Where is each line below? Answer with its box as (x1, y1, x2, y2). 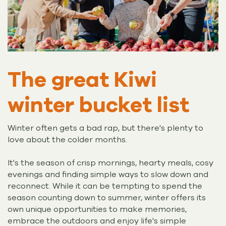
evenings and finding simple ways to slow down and (8, 168, 208, 180)
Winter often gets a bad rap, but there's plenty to (8, 122, 203, 134)
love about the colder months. (8, 134, 129, 145)
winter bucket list (8, 91, 189, 120)
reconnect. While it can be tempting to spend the (8, 180, 202, 192)
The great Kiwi (8, 66, 157, 95)
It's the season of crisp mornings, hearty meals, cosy (8, 157, 213, 168)
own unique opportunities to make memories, (8, 203, 187, 215)
